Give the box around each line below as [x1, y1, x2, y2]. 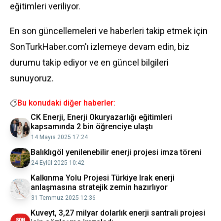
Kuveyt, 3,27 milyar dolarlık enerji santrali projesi [31, 208, 205, 218]
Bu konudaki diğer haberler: [17, 98, 115, 108]
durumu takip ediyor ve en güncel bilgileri [10, 57, 169, 68]
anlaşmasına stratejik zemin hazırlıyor [31, 183, 168, 192]
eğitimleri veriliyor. [10, 1, 80, 11]
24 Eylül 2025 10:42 [31, 159, 84, 166]
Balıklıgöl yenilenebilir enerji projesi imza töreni [31, 147, 201, 157]
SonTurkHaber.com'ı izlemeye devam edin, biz [10, 41, 189, 52]
